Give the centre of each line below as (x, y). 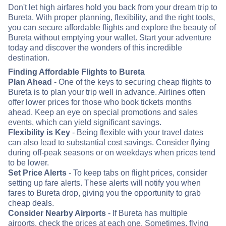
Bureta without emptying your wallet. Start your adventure (110, 38)
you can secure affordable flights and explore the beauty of (112, 28)
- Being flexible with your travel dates (137, 133)
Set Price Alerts (37, 173)
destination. (29, 58)
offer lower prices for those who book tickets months (100, 102)
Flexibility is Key (39, 133)
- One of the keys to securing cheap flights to (132, 82)
